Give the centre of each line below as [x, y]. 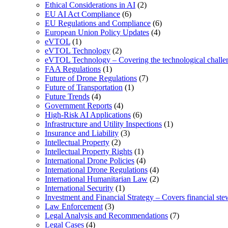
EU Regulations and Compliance [98, 23]
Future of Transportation [84, 88]
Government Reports [78, 106]
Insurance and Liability [82, 133]
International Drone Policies [90, 161]
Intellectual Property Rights [89, 152]
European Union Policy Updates [97, 33]
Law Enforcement [74, 207]
